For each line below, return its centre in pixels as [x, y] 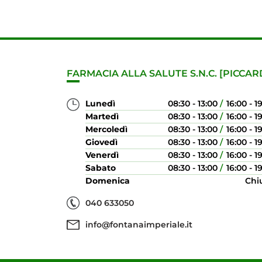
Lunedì [100, 104]
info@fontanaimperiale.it [139, 225]
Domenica [108, 181]
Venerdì [102, 155]
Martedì [102, 116]
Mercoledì [106, 129]
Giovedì [101, 142]
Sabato [101, 168]
